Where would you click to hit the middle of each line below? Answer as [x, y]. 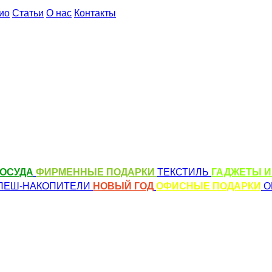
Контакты [95, 12]
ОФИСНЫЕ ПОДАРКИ [209, 185]
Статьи [28, 12]
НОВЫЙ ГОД [123, 185]
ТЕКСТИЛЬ [184, 172]
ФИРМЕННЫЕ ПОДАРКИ [97, 172]
